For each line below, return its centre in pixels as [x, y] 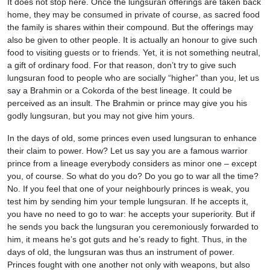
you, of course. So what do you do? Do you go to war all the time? [133, 176]
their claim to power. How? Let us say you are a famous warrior [127, 150]
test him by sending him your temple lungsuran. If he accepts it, [128, 201]
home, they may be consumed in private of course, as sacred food [133, 14]
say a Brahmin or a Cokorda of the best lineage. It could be [120, 90]
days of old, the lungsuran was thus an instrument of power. [121, 252]
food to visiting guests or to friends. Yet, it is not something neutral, [134, 52]
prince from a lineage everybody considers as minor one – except [132, 163]
